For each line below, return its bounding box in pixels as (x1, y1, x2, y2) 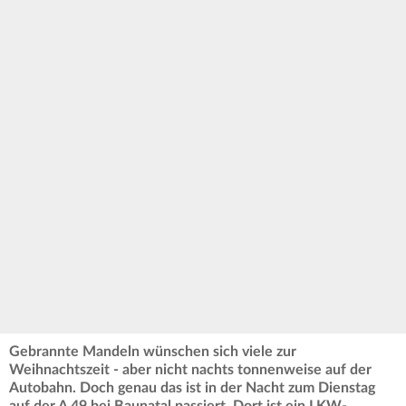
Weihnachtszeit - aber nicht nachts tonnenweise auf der (9, 362, 372, 377)
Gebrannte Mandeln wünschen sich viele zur (9, 343, 296, 359)
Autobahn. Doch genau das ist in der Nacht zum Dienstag (9, 380, 375, 395)
